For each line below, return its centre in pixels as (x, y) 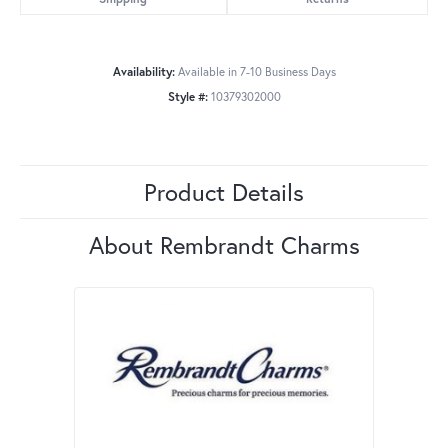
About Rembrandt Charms (224, 245)
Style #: (187, 97)
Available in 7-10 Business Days (256, 72)
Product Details (224, 192)
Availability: (143, 72)
